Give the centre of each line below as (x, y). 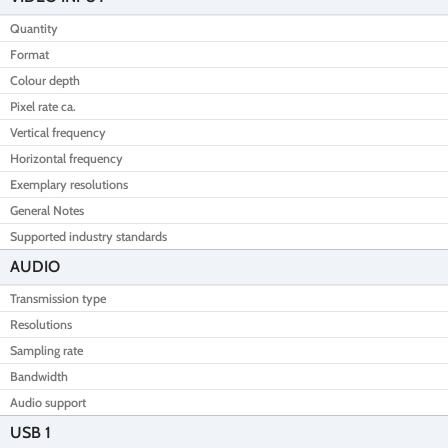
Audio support (48, 402)
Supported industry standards (88, 236)
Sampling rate (46, 350)
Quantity (34, 28)
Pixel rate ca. (43, 106)
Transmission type (58, 298)
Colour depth (45, 80)
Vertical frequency (58, 132)
